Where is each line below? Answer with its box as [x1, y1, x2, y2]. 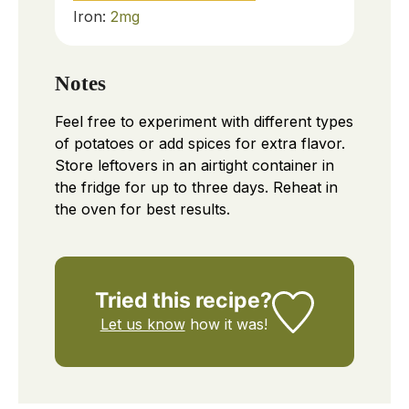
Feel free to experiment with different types [55, 112, 353, 131]
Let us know [100, 315, 185, 334]
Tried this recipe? [95, 288, 273, 314]
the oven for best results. [55, 200, 230, 219]
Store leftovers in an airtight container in [55, 156, 334, 175]
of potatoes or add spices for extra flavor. [55, 134, 345, 153]
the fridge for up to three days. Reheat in [55, 178, 338, 197]
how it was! [184, 315, 267, 334]
